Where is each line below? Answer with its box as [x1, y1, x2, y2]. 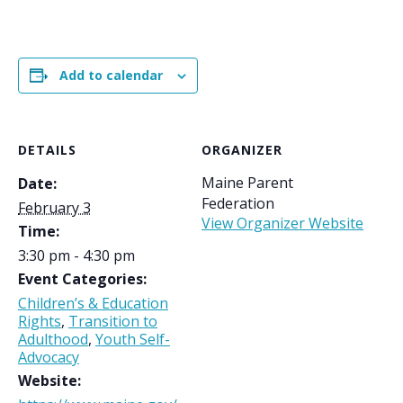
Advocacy [18, 347, 79, 368]
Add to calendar [59, 67, 163, 85]
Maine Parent [201, 173, 293, 193]
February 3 [18, 198, 91, 219]
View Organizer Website [201, 213, 363, 234]
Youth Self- [95, 329, 170, 350]
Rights [18, 311, 61, 332]
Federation [201, 193, 274, 214]
